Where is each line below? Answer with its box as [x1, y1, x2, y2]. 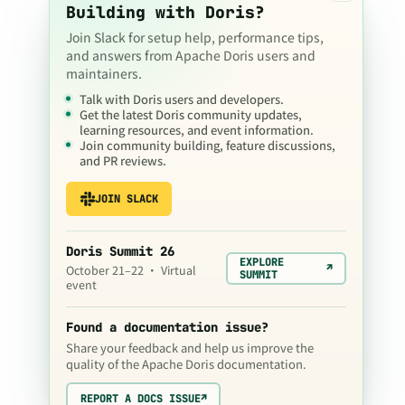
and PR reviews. [80, 152, 166, 169]
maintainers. [66, 64, 142, 82]
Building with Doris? [66, 2, 265, 23]
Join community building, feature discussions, [80, 137, 335, 154]
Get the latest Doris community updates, [80, 106, 302, 123]
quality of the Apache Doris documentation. [66, 355, 306, 372]
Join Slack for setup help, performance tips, [66, 28, 324, 46]
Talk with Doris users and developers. [80, 90, 284, 108]
